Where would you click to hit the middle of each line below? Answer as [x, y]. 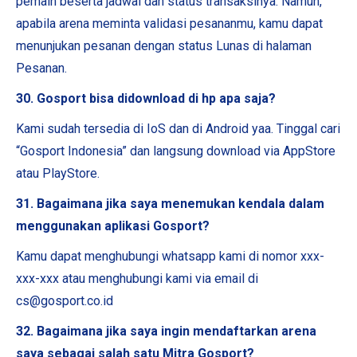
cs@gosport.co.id [65, 301]
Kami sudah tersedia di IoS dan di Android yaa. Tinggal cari [178, 129]
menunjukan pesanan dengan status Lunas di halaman [164, 46]
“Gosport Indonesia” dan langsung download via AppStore [176, 151]
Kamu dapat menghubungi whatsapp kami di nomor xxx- [170, 256]
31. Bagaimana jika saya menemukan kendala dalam [170, 204]
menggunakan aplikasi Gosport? [113, 226]
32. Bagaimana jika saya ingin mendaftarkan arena [166, 331]
